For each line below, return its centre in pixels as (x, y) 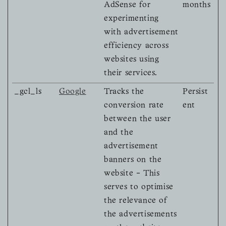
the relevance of (136, 201)
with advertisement (141, 33)
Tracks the (124, 92)
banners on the (133, 160)
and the (119, 133)
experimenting (131, 19)
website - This (132, 174)
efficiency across (136, 46)
